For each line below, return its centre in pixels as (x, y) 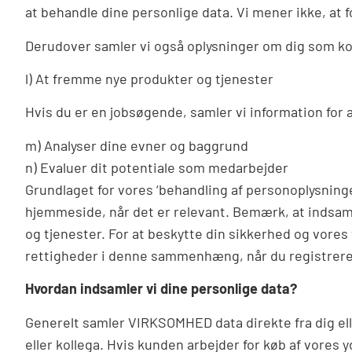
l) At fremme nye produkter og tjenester (149, 78)
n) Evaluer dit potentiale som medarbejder (157, 167)
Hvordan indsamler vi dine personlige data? (161, 289)
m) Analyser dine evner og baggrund (137, 145)
